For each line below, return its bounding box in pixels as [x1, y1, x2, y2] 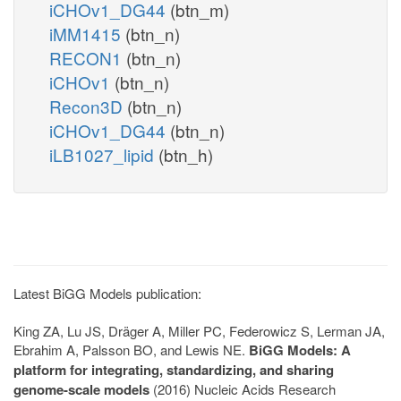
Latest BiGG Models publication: [13, 283, 201, 303]
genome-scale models [13, 379, 149, 399]
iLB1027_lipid [49, 141, 158, 166]
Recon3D [49, 93, 127, 118]
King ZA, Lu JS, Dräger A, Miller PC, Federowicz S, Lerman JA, [13, 320, 385, 340]
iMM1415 [49, 21, 125, 46]
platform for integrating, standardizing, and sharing [13, 359, 334, 380]
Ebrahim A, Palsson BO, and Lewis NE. [13, 339, 249, 359]
